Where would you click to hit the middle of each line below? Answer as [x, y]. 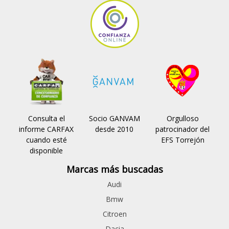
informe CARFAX [47, 129]
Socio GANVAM [114, 118]
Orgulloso [182, 118]
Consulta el [46, 118]
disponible [47, 151]
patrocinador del [183, 129]
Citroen [114, 214]
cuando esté [46, 140]
